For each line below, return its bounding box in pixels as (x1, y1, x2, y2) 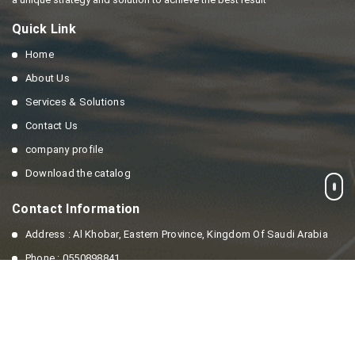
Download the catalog (25, 167, 131, 180)
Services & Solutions (25, 96, 125, 109)
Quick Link (12, 21, 76, 37)
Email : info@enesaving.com (25, 276, 160, 288)
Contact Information (12, 201, 140, 217)
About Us (25, 72, 70, 85)
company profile (25, 143, 104, 156)
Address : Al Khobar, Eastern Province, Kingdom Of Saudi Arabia (25, 228, 328, 241)
